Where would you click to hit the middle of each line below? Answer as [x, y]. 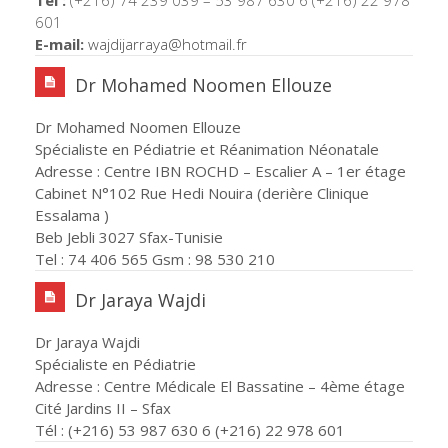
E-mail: [59, 43]
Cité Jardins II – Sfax [103, 407]
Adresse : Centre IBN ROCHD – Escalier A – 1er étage [220, 170]
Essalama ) [72, 214]
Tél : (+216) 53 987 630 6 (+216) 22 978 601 [190, 429]
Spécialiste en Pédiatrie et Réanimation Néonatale [207, 148]
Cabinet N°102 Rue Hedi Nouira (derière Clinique [202, 192]
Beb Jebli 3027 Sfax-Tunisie [129, 236]
